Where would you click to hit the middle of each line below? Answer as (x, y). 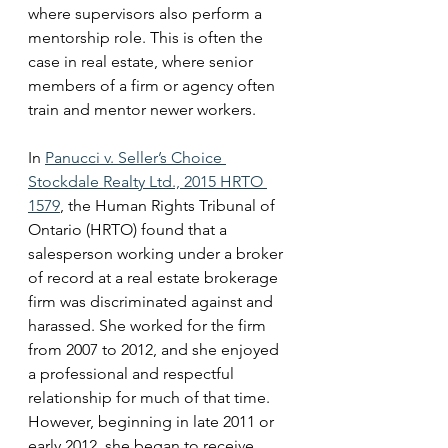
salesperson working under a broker (157, 253)
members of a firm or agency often (153, 85)
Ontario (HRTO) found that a (129, 229)
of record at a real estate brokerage (155, 277)
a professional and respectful (133, 373)
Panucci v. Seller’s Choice (135, 157)
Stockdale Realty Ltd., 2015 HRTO (147, 181)
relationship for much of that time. (153, 397)
